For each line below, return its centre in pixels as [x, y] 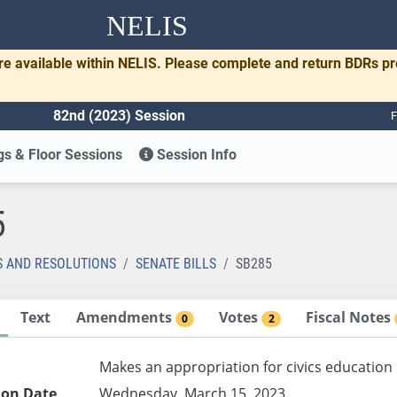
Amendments [125, 317]
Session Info [195, 154]
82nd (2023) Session [119, 115]
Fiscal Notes [350, 317]
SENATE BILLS [176, 263]
